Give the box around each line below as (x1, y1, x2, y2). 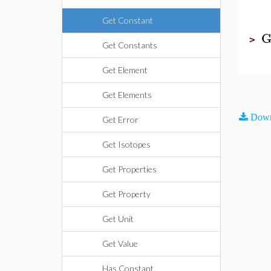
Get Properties (102, 164, 157, 174)
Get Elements (102, 90, 152, 100)
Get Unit (102, 214, 134, 224)
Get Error (102, 114, 139, 125)
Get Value (102, 238, 138, 249)
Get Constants (102, 40, 157, 50)
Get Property (102, 189, 151, 199)
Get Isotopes (102, 139, 151, 149)
